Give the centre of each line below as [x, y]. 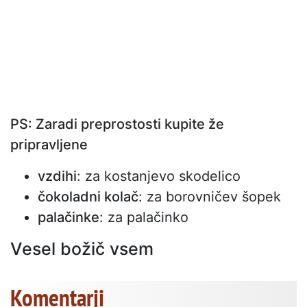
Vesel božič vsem [82, 249]
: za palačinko [144, 218]
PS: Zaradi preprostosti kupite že [117, 124]
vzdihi [57, 176]
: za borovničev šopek [210, 197]
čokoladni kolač [88, 197]
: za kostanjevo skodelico [159, 176]
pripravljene [49, 145]
